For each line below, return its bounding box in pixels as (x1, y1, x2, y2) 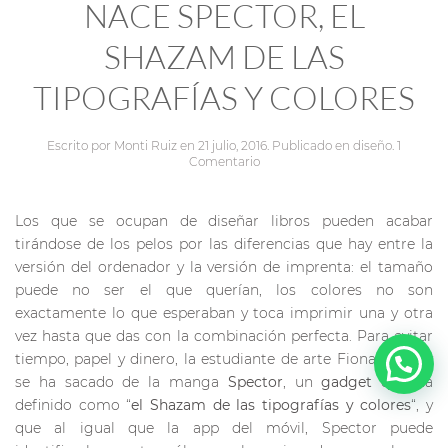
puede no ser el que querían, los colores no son (15, 280, 433, 299)
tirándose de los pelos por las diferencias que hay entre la (15, 234, 433, 253)
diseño (353, 137, 392, 153)
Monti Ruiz (114, 137, 177, 153)
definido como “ (15, 395, 132, 414)
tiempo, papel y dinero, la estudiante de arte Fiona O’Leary (15, 349, 433, 368)
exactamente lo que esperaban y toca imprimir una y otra (15, 303, 433, 322)
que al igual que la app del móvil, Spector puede (15, 418, 433, 437)
